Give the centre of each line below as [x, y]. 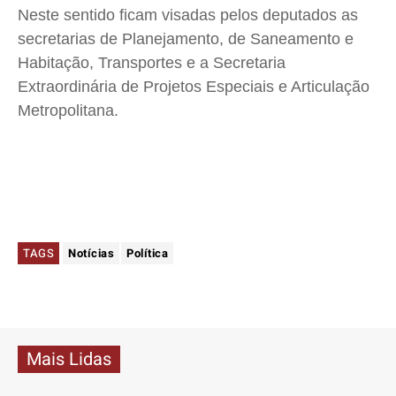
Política [147, 254]
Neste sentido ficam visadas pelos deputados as [188, 15]
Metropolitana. [68, 111]
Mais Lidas [69, 360]
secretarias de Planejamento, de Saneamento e [186, 39]
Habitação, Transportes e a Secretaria [152, 63]
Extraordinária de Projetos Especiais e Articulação [194, 87]
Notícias [91, 254]
